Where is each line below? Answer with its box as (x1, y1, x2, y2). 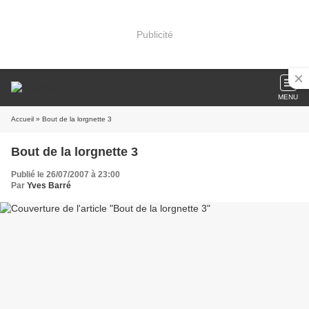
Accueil (11, 115, 34, 123)
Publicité (136, 28, 173, 40)
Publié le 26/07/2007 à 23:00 (11, 170, 120, 179)
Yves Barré (27, 181, 71, 190)
